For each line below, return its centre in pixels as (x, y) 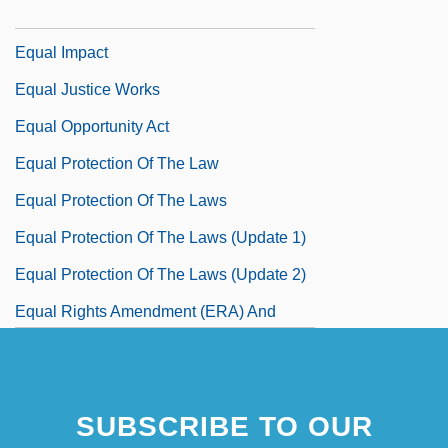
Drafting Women (72, 348)
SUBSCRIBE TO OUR (224, 426)
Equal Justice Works (87, 89)
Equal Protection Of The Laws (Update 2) (160, 274)
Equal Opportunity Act (92, 126)
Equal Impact (61, 52)
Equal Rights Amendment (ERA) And (145, 311)
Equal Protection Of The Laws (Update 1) (160, 237)
